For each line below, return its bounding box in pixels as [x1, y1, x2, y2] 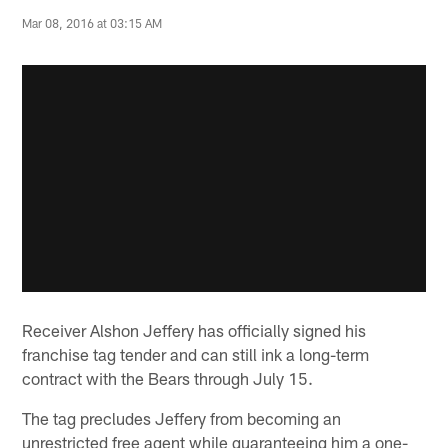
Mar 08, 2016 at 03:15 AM [22, 15, 163, 30]
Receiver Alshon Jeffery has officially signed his [22, 320, 367, 341]
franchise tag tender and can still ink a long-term [22, 344, 370, 365]
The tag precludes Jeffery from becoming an [22, 408, 342, 429]
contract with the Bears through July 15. [22, 368, 314, 389]
